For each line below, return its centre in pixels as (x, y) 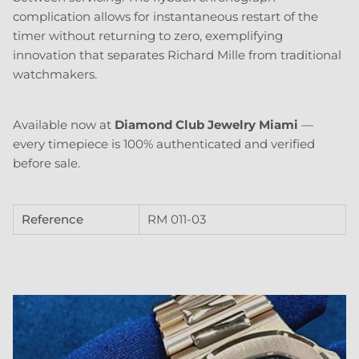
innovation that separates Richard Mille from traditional (177, 55)
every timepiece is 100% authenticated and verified (164, 144)
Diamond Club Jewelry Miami (206, 125)
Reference (52, 220)
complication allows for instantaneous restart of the (165, 17)
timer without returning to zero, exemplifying (148, 36)
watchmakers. (55, 75)
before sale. (46, 163)
